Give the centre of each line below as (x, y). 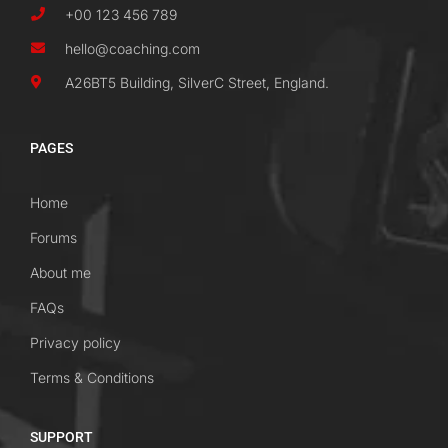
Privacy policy (75, 342)
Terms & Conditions (92, 377)
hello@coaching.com (132, 48)
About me (60, 272)
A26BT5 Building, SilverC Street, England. (197, 82)
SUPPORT (61, 436)
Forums (53, 237)
